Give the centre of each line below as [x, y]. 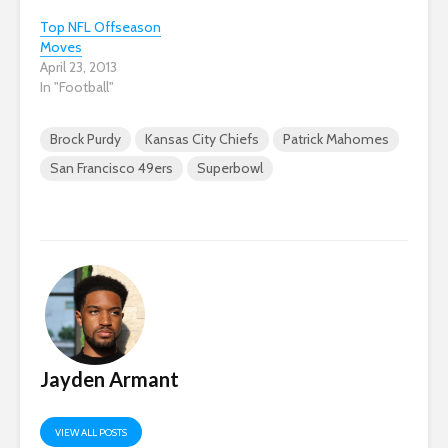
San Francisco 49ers [111, 167]
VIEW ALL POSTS [91, 432]
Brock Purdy [85, 138]
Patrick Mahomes [336, 138]
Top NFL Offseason [100, 26]
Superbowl [230, 167]
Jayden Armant [109, 378]
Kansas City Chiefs [202, 138]
